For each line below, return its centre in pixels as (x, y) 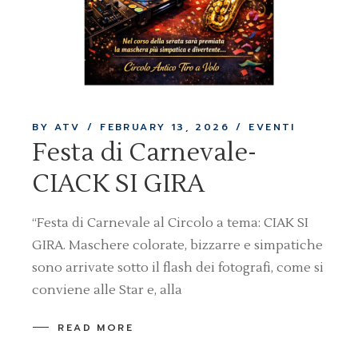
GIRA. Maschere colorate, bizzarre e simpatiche (178, 246)
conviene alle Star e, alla (107, 290)
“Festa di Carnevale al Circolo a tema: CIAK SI (171, 223)
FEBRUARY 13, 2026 (165, 127)
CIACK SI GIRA (119, 184)
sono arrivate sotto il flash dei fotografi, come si (178, 268)
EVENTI (272, 127)
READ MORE (95, 328)
